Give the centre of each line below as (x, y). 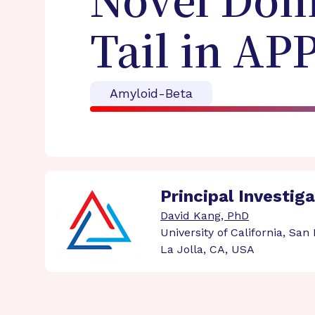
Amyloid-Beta (151, 93)
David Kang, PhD (205, 216)
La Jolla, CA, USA (207, 249)
